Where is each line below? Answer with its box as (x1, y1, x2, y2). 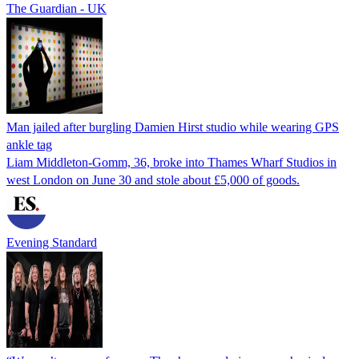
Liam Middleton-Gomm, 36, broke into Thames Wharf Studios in (6, 155, 337, 169)
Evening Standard (6, 235, 97, 249)
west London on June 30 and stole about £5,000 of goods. (6, 172, 300, 187)
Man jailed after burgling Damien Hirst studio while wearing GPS (6, 119, 339, 134)
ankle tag (6, 137, 52, 151)
